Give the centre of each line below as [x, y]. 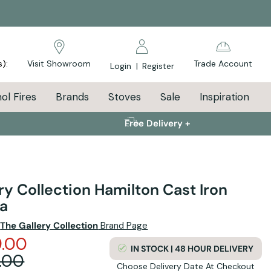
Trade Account [223, 64]
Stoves [124, 97]
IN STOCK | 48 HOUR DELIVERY [192, 248]
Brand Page [123, 225]
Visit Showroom [59, 64]
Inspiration [224, 97]
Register [158, 66]
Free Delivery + [158, 124]
